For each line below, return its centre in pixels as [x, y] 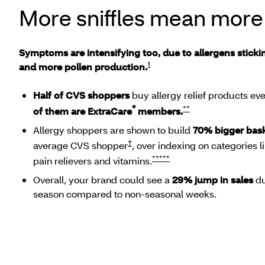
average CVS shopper [80, 146]
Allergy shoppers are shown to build [113, 130]
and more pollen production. [83, 67]
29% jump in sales [213, 180]
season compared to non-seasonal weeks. [125, 194]
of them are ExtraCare [83, 111]
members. [159, 111]
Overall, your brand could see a [103, 180]
